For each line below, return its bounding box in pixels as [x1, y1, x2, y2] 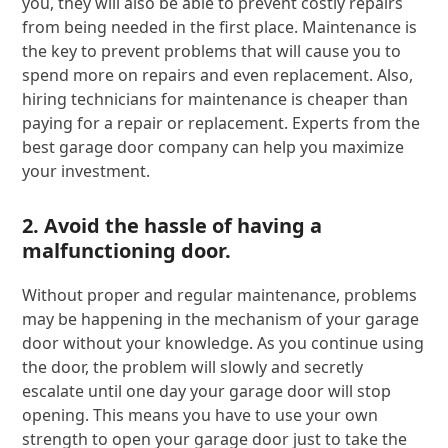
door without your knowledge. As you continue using [22, 331, 425, 354]
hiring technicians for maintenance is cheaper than [22, 87, 409, 110]
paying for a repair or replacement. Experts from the [22, 111, 421, 134]
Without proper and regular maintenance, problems [22, 283, 418, 306]
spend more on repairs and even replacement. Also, [22, 63, 414, 86]
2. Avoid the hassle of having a [22, 211, 323, 239]
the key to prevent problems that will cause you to [22, 39, 402, 62]
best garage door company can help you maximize [22, 135, 405, 158]
